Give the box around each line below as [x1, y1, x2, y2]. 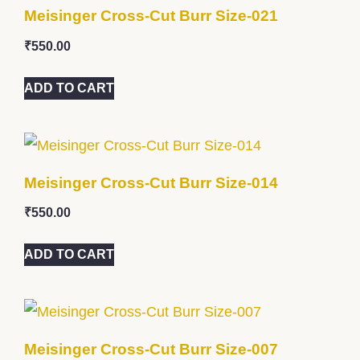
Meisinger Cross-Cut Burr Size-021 [24, 7, 278, 25]
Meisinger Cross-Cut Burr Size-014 [24, 174, 278, 191]
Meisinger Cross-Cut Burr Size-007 [24, 340, 278, 358]
